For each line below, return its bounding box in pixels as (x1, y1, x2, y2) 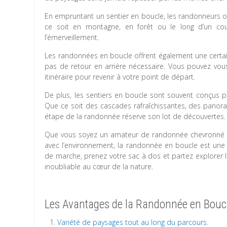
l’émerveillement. (45, 32, 99, 42)
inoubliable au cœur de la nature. (45, 162, 154, 171)
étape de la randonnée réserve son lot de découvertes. (45, 111, 226, 121)
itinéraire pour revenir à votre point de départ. (45, 72, 196, 82)
